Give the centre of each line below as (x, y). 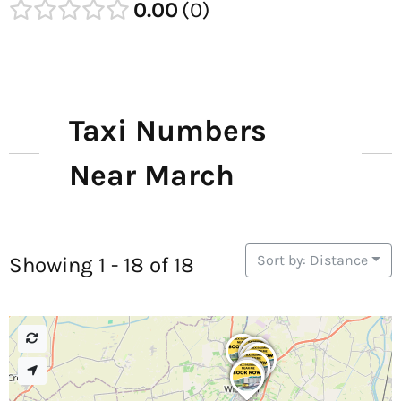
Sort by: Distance (313, 260)
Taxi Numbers (168, 131)
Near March (152, 175)
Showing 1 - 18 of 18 (102, 264)
